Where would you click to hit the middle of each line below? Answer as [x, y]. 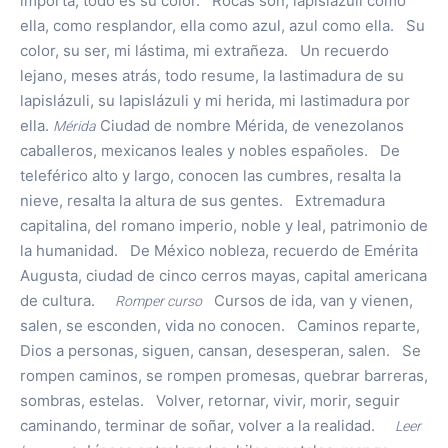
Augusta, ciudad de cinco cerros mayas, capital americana [223, 276]
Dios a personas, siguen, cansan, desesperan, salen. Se [220, 351]
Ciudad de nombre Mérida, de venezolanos [250, 126]
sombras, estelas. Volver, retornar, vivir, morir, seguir [210, 401]
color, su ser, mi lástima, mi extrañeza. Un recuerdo [204, 51]
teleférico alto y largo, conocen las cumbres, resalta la [210, 176]
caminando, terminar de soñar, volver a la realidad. [207, 426]
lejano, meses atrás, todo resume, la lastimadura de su [212, 76]
